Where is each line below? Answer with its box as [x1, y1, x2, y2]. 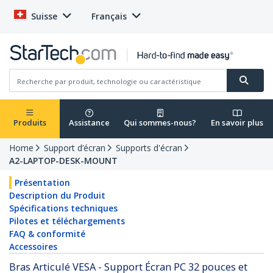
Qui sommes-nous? [124, 117, 196, 129]
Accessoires [9, 241, 57, 253]
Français [91, 10, 127, 22]
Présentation [15, 177, 70, 189]
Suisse [31, 10, 57, 22]
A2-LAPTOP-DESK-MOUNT [9, 155, 118, 167]
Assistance [68, 117, 110, 129]
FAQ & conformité [9, 228, 85, 240]
